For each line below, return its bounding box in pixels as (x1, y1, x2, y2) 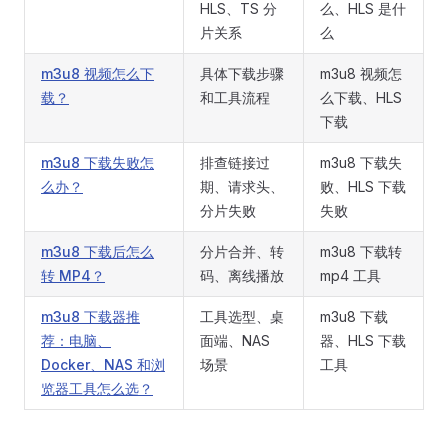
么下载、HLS (320, 89, 402, 106)
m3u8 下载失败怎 (41, 154, 154, 171)
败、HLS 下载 (320, 178, 406, 195)
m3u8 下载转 (320, 243, 402, 260)
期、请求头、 (200, 178, 284, 195)
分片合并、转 (200, 243, 284, 260)
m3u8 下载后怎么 (41, 243, 154, 260)
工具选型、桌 (200, 308, 284, 325)
